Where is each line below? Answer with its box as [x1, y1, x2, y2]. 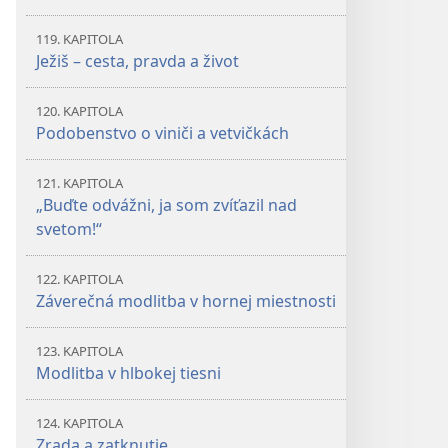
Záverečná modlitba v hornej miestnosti [36, 290, 336, 312]
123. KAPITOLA [36, 342, 123, 360]
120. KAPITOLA [36, 102, 123, 120]
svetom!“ [36, 218, 102, 240]
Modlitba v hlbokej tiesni [36, 362, 221, 384]
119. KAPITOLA [36, 30, 123, 48]
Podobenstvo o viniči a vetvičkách [36, 122, 289, 144]
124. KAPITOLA [36, 414, 123, 432]
